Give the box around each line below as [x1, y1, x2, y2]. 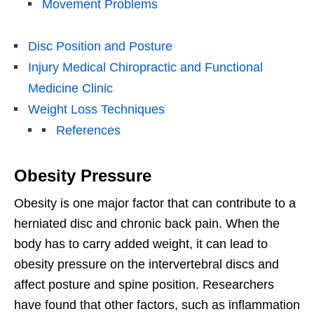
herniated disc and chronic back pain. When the [14, 217, 280, 231]
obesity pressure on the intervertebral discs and [14, 257, 279, 272]
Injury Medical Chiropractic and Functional [28, 60, 263, 75]
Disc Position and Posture [28, 39, 172, 54]
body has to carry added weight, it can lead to [14, 237, 268, 252]
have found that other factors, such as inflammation [14, 298, 300, 313]
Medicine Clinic [28, 81, 113, 96]
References [56, 123, 121, 138]
